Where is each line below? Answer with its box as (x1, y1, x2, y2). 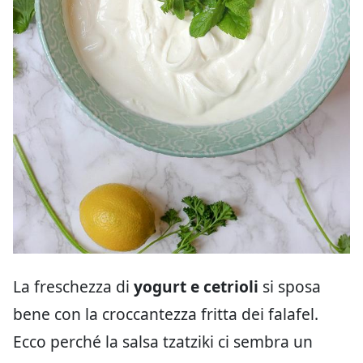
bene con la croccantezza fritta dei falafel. (13, 303, 318, 326)
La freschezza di (13, 275, 134, 298)
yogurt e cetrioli (134, 275, 258, 298)
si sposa (258, 275, 321, 298)
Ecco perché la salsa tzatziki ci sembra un (13, 331, 313, 353)
